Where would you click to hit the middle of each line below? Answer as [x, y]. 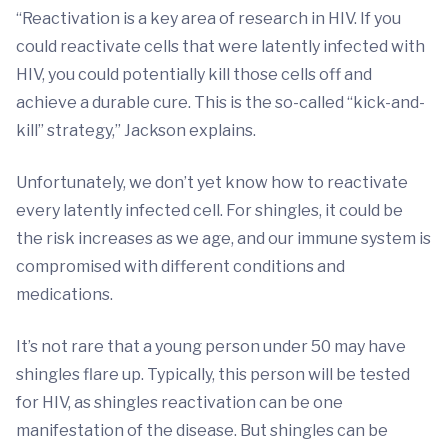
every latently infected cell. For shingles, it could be [209, 211]
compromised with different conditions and [180, 267]
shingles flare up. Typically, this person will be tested [213, 375]
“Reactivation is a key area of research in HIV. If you [208, 19]
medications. [64, 295]
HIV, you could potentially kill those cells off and [194, 75]
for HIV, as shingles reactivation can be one [179, 403]
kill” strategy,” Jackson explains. [136, 131]
